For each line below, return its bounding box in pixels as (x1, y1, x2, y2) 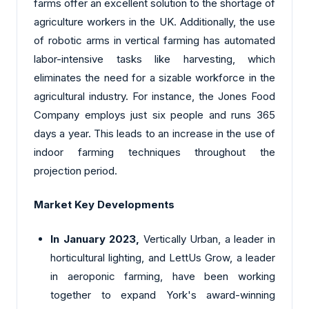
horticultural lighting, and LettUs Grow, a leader (50, 250, 275, 264)
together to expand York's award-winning (50, 288, 275, 301)
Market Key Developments (34, 198, 175, 212)
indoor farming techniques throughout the (34, 145, 275, 159)
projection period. (34, 163, 117, 177)
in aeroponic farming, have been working (50, 269, 275, 283)
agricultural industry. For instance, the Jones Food (34, 89, 275, 103)
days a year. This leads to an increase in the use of (34, 126, 275, 140)
